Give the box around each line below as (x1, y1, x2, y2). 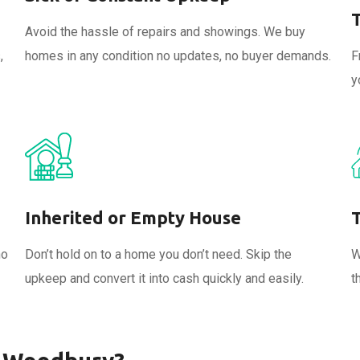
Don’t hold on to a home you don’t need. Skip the (24, 247, 292, 262)
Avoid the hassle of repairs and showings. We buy (24, 24, 305, 39)
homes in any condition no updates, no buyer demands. (24, 48, 331, 63)
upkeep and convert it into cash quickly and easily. (24, 271, 304, 286)
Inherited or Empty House (24, 207, 241, 227)
